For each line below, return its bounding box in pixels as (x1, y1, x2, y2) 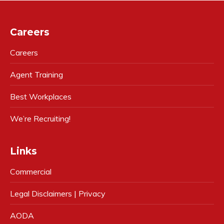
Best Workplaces (10, 91, 71, 101)
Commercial (10, 166, 51, 176)
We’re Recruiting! (10, 113, 70, 123)
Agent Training (10, 69, 63, 79)
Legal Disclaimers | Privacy (10, 188, 105, 198)
